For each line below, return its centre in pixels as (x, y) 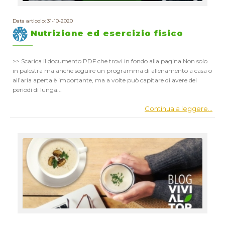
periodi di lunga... (37, 90)
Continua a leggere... (179, 108)
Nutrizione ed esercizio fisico (105, 34)
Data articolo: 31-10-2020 (43, 21)
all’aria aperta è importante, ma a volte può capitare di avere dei (105, 80)
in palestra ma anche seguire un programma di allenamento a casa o (112, 71)
